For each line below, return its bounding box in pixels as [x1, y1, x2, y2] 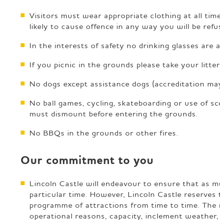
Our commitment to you [21, 153, 154, 168]
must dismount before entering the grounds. [29, 108, 198, 118]
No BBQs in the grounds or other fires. [29, 127, 178, 137]
